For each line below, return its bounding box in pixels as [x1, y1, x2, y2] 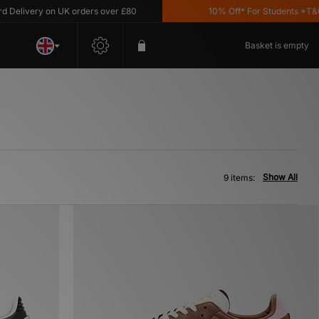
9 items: [224, 172, 255, 183]
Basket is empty [245, 40, 309, 51]
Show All [263, 172, 298, 182]
